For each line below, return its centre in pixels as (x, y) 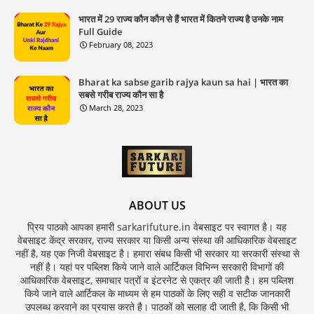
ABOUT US (157, 205)
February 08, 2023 (121, 44)
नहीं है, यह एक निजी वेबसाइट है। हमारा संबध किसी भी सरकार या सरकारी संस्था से (157, 253)
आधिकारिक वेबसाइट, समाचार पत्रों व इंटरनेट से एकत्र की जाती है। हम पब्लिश (157, 280)
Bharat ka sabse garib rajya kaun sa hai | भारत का (183, 82)
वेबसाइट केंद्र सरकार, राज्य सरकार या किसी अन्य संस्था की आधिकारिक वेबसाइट (157, 240)
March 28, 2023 (116, 107)
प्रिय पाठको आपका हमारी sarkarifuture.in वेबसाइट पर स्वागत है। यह (157, 226)
